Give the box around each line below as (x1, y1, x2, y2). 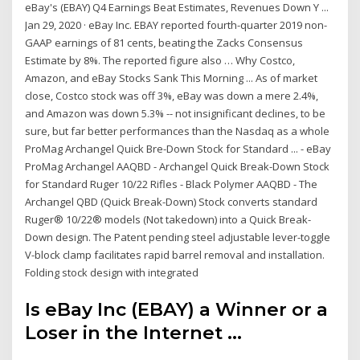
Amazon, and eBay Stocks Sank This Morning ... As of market (25, 71, 318, 86)
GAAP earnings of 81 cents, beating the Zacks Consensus (25, 35, 304, 51)
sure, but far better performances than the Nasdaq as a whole (25, 124, 330, 139)
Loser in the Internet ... (25, 321, 243, 344)
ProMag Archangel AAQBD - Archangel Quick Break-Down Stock (25, 159, 330, 174)
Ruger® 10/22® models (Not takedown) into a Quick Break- (25, 212, 312, 227)
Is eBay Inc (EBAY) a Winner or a (25, 297, 329, 321)
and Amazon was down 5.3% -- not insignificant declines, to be (25, 106, 326, 121)
